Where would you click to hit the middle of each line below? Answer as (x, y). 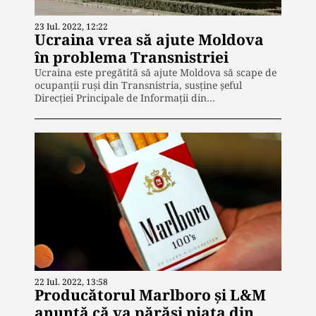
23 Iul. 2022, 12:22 (71, 26)
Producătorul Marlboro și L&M (150, 295)
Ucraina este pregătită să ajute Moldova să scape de (156, 72)
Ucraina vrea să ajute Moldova (149, 39)
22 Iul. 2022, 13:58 (71, 282)
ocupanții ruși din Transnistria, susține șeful (138, 85)
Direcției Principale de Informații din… (125, 97)
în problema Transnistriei (132, 57)
